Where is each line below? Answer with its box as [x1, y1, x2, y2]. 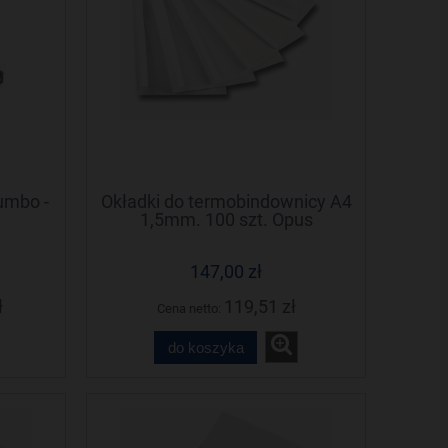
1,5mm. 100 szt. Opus [139, 208, 313, 230]
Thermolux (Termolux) [137, 226, 315, 248]
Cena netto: [156, 301, 224, 317]
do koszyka [167, 338, 244, 356]
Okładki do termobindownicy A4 [100, 190, 352, 212]
